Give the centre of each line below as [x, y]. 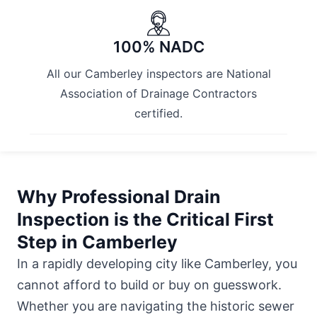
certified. [158, 113]
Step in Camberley [97, 242]
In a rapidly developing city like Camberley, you [157, 263]
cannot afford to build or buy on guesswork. [149, 284]
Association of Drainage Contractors [158, 93]
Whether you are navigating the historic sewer [156, 306]
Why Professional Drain [119, 196]
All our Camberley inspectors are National [158, 73]
